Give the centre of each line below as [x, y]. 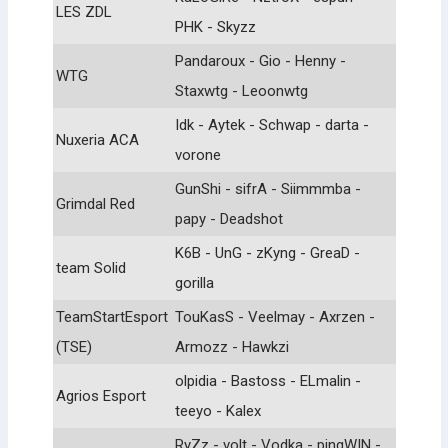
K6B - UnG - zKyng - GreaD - [267, 252]
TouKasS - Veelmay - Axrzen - [275, 316]
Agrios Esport [101, 395]
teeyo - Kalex [218, 410]
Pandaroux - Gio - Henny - [260, 60]
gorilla [194, 282]
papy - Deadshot [229, 218]
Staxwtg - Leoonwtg [241, 90]
